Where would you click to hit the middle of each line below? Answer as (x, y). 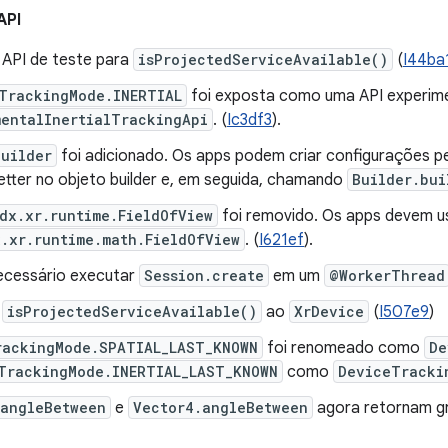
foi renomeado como (343, 348)
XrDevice (329, 311)
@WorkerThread (387, 275)
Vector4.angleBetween (220, 407)
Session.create (204, 275)
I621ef (281, 240)
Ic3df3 (249, 120)
